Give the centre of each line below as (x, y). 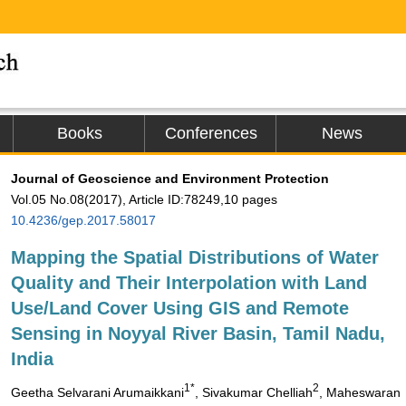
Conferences (211, 133)
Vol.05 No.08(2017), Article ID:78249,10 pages (144, 199)
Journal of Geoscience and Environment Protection (170, 179)
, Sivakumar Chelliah (254, 392)
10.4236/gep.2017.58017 (83, 220)
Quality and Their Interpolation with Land (189, 283)
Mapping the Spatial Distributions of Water (195, 257)
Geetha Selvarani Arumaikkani (97, 392)
